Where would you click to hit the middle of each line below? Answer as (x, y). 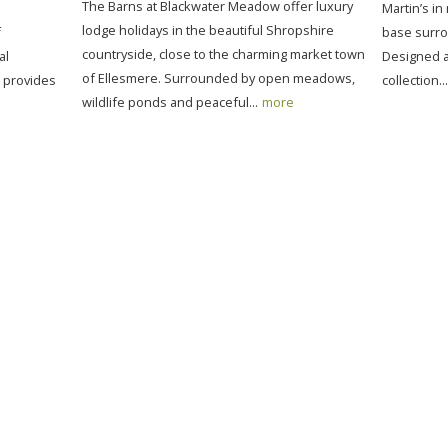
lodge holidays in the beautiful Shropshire (208, 30)
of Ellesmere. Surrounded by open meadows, (218, 78)
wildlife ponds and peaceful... (170, 102)
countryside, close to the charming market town (223, 54)
